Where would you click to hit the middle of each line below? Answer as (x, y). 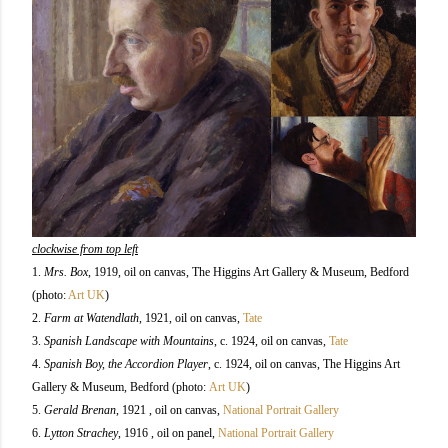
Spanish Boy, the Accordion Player (126, 363)
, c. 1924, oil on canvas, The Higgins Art (304, 363)
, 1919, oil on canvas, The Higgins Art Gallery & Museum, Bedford (248, 271)
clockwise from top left (85, 248)
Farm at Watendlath (91, 317)
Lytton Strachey (81, 432)
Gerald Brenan (80, 409)
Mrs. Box (66, 271)
